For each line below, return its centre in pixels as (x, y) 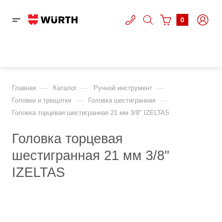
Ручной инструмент (123, 88)
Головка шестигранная (122, 100)
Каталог (65, 88)
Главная (24, 88)
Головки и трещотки (42, 100)
